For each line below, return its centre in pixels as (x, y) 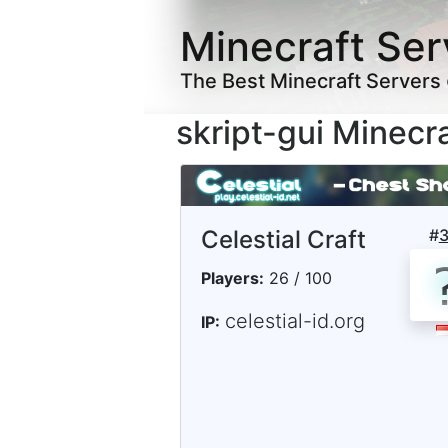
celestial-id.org (295, 321)
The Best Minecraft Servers (313, 81)
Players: (232, 278)
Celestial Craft (283, 240)
